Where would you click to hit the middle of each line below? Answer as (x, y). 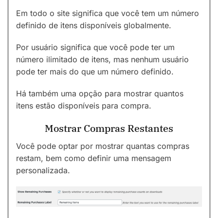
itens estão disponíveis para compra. (84, 105)
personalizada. (43, 170)
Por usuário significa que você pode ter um (95, 47)
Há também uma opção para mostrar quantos (100, 93)
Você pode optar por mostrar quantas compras (103, 146)
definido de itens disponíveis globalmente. (94, 25)
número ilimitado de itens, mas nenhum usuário (102, 59)
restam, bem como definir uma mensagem (94, 158)
